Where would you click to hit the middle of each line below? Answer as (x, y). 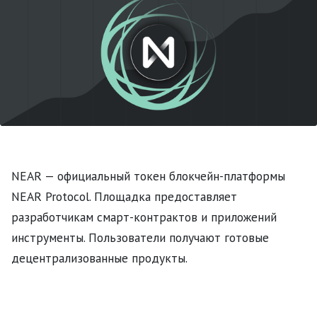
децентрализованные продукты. (99, 258)
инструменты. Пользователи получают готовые (140, 237)
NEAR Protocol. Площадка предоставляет (124, 196)
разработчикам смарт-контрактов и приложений (144, 217)
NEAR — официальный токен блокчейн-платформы (148, 175)
